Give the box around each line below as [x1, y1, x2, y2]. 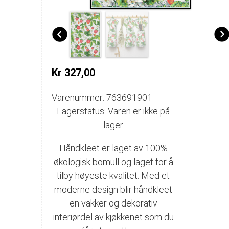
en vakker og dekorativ [69, 197, 157, 209]
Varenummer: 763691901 [52, 91, 153, 103]
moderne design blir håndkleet [54, 184, 173, 195]
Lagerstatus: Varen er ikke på [57, 105, 170, 117]
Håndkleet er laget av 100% [59, 142, 168, 153]
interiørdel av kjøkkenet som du [53, 211, 174, 222]
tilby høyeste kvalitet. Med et [57, 170, 170, 181]
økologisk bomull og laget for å [53, 156, 173, 167]
